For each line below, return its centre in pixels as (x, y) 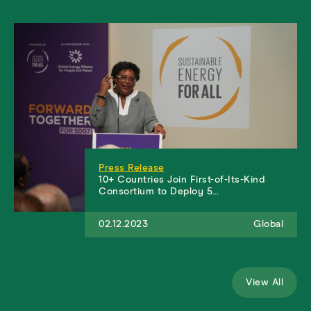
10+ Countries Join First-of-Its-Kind (182, 179)
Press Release (132, 168)
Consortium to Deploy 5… (159, 191)
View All (264, 282)
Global (268, 224)
